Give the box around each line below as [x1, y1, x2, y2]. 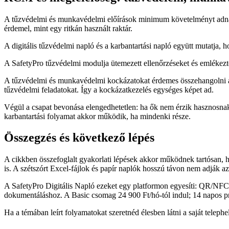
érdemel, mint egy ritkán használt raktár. [4, 24, 132, 33]
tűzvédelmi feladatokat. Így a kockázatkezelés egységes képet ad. [4, 85, 214, 94]
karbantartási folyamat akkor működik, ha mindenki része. [4, 111, 191, 121]
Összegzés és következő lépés [4, 131, 154, 145]
